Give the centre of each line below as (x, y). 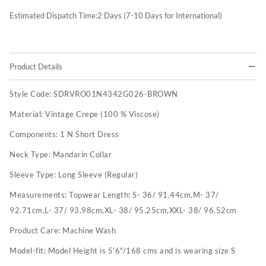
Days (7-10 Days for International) (163, 16)
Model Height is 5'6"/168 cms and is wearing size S (142, 251)
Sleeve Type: (34, 175)
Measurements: (39, 195)
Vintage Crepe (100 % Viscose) (102, 114)
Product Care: (36, 231)
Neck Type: (31, 155)
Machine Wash (89, 231)
